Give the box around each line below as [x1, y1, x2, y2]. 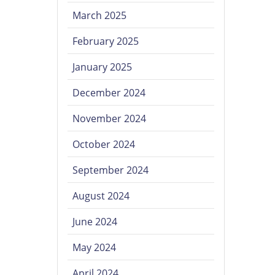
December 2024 [72, 86, 146, 100]
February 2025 [72, 34, 139, 48]
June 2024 [72, 215, 118, 229]
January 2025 [72, 60, 133, 74]
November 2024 [72, 112, 147, 126]
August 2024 [72, 189, 130, 203]
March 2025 [72, 9, 127, 23]
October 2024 [72, 137, 136, 152]
